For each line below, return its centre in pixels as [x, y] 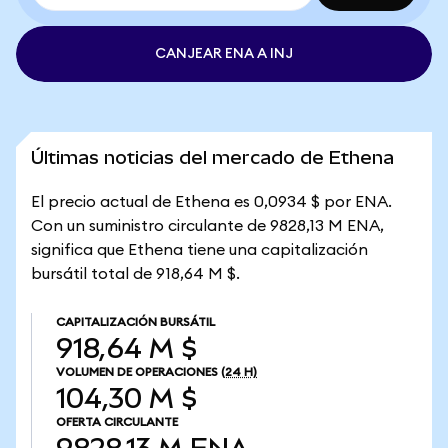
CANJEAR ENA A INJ [224, 54]
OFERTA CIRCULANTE [117, 422]
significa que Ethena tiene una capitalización [199, 250]
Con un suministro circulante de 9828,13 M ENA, [207, 226]
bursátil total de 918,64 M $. [135, 274]
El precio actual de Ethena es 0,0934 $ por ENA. [211, 202]
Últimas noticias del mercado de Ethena [212, 157]
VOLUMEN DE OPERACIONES [137, 372]
